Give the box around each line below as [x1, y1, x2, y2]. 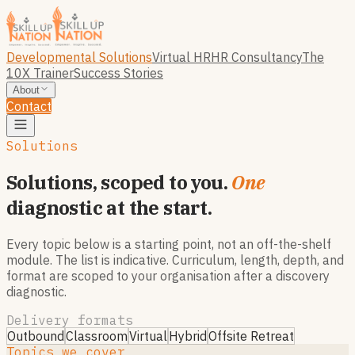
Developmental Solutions [6, 49, 152, 65]
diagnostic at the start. [6, 194, 212, 220]
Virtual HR [152, 49, 211, 65]
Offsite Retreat [208, 327, 294, 344]
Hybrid [169, 327, 207, 344]
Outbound [7, 327, 64, 344]
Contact [6, 98, 52, 114]
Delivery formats [6, 311, 133, 328]
